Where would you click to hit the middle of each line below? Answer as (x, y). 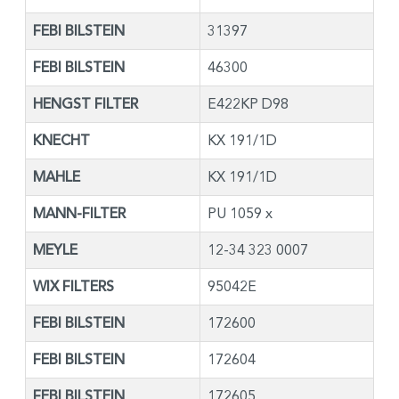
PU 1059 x (240, 213)
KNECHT (61, 140)
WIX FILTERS (73, 286)
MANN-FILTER (79, 213)
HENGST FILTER (85, 104)
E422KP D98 (248, 103)
